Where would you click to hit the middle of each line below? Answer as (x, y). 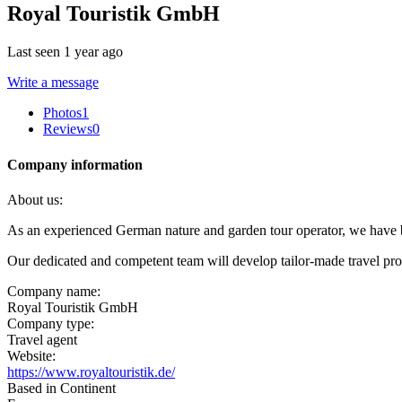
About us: (35, 199)
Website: (31, 355)
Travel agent (42, 339)
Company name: (54, 291)
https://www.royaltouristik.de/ (91, 371)
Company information (75, 164)
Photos (62, 113)
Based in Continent (61, 388)
